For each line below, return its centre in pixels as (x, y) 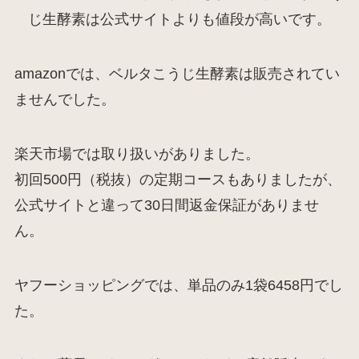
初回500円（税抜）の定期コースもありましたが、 (177, 179)
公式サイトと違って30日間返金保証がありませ (166, 205)
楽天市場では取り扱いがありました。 (137, 153)
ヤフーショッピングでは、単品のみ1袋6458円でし (178, 285)
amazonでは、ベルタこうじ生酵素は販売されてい (177, 74)
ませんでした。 (65, 99)
